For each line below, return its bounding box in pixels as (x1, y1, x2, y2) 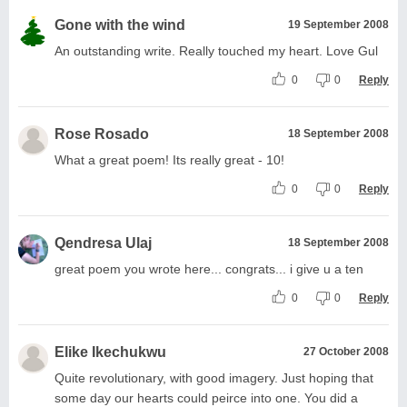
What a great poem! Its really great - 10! (55, 152, 284, 167)
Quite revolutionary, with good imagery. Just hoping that (55, 370, 373, 385)
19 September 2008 (288, 17, 389, 31)
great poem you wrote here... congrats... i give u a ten (55, 261, 363, 276)
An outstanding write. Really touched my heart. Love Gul (55, 43, 378, 58)
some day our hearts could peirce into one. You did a (55, 390, 358, 405)
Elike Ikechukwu (55, 343, 166, 360)
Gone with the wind (55, 16, 185, 33)
